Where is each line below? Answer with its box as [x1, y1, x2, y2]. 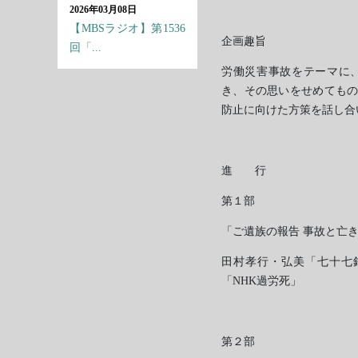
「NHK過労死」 [221, 275, 301, 287]
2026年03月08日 [70, 4, 137, 15]
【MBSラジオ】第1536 [70, 22, 185, 34]
